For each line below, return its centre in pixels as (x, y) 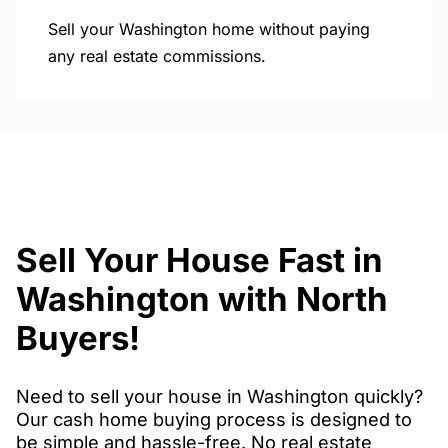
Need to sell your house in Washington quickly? (219, 396)
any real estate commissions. (157, 55)
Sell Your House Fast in (199, 260)
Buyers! (78, 338)
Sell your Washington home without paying (209, 28)
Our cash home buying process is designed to (214, 419)
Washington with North (202, 299)
